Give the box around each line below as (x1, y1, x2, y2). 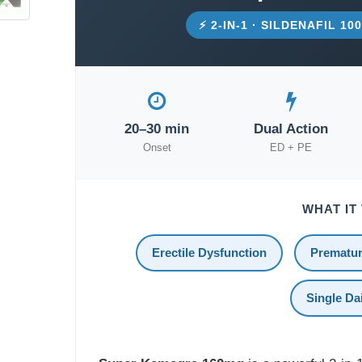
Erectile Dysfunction (151, 246, 267, 259)
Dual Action (254, 121, 329, 137)
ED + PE (270, 141, 313, 154)
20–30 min (124, 121, 190, 137)
